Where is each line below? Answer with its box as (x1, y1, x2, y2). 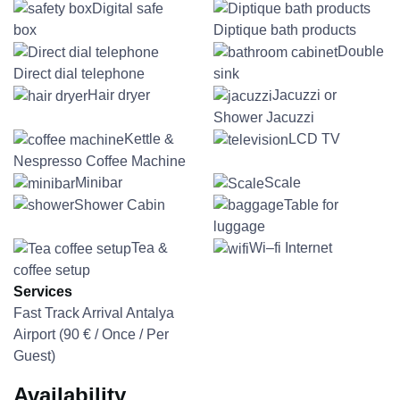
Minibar (75, 174, 122, 190)
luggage (213, 219, 265, 235)
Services (13, 284, 72, 300)
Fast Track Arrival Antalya (13, 305, 174, 321)
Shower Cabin (74, 196, 165, 212)
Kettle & (124, 131, 174, 146)
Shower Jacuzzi (213, 110, 314, 125)
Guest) (13, 348, 55, 364)
